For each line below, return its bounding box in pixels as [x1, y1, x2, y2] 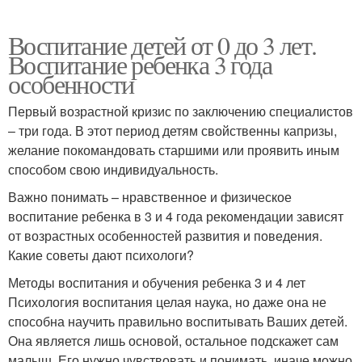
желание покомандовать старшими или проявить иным [8, 141, 339, 160]
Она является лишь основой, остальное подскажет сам [8, 331, 339, 351]
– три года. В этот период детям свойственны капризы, [8, 121, 337, 141]
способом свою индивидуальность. [8, 160, 218, 179]
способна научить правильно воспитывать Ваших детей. [8, 312, 347, 331]
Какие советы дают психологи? [8, 246, 194, 265]
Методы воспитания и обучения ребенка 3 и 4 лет [8, 273, 305, 293]
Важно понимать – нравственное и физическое [8, 187, 292, 207]
